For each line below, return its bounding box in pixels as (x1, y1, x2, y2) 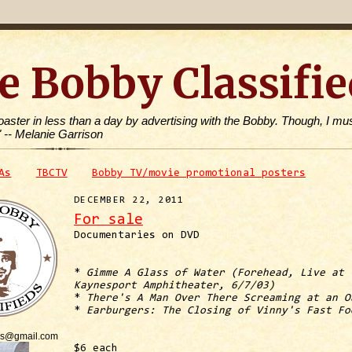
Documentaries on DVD (74, 229, 200, 241)
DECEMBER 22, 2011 (74, 195, 185, 205)
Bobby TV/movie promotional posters (91, 168, 306, 180)
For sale (74, 212, 143, 228)
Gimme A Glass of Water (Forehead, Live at (86, 267, 344, 279)
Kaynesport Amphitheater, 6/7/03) (74, 280, 275, 291)
